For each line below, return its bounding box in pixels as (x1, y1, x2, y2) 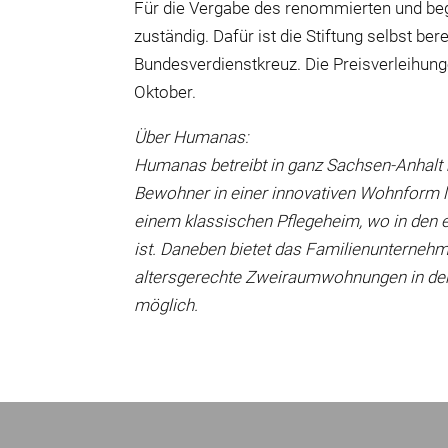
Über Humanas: (134, 126, 250, 147)
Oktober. (134, 81, 197, 102)
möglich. (134, 294, 199, 315)
